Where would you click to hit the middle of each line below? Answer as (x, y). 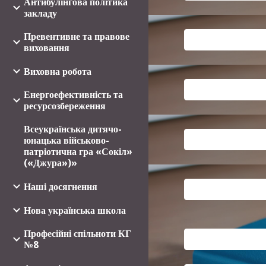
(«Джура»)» (50, 163)
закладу (40, 13)
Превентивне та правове (77, 36)
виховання (47, 47)
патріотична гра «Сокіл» (78, 151)
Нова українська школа (75, 210)
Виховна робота (58, 71)
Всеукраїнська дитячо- (73, 129)
